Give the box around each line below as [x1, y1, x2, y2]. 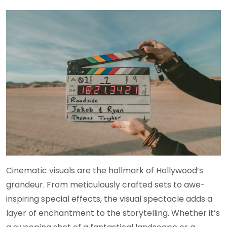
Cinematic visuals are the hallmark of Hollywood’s [6, 164, 203, 176]
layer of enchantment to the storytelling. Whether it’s [6, 207, 220, 219]
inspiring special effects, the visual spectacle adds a [6, 193, 212, 205]
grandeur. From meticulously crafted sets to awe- [6, 178, 205, 191]
